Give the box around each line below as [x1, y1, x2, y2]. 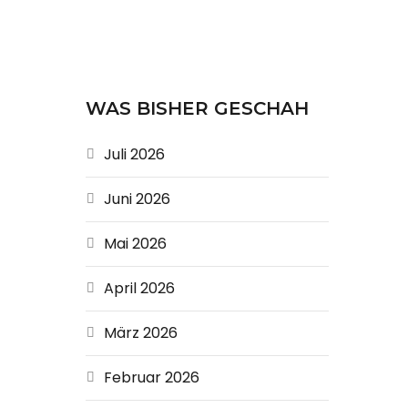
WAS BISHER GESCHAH [85, 97, 309, 119]
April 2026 [103, 278, 175, 299]
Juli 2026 [103, 144, 165, 165]
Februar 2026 [103, 367, 199, 388]
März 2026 [103, 322, 178, 343]
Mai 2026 [103, 233, 167, 254]
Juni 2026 [103, 189, 170, 209]
